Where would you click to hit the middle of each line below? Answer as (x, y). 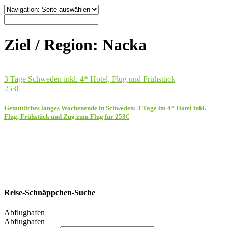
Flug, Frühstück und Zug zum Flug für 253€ (67, 117)
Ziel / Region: (53, 45)
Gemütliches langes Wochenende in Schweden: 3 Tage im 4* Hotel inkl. (105, 108)
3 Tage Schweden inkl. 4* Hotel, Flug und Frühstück (90, 79)
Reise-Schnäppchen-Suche (50, 193)
